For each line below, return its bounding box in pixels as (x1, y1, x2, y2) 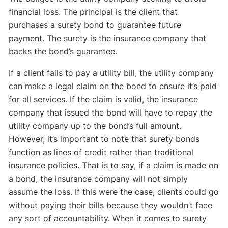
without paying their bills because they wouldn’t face (9, 200, 213, 211)
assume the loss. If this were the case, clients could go (9, 187, 219, 197)
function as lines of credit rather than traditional (9, 147, 194, 158)
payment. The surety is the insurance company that (9, 33, 207, 44)
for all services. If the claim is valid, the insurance (9, 94, 198, 105)
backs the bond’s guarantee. (9, 46, 118, 57)
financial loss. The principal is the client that (9, 7, 178, 17)
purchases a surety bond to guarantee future (9, 20, 182, 31)
